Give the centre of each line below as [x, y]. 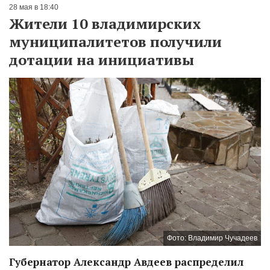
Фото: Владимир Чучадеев [212, 238]
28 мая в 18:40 [34, 8]
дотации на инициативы [102, 60]
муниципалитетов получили [115, 42]
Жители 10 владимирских [105, 24]
